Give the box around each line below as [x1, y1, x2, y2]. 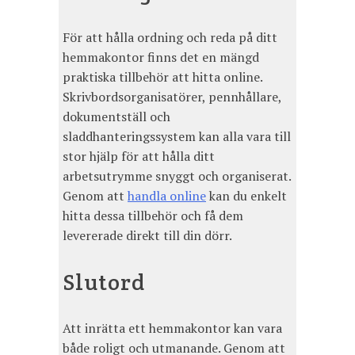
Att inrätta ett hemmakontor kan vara [63, 319, 282, 337]
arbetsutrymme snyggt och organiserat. [63, 167, 291, 185]
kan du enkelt [206, 187, 287, 205]
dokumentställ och [63, 108, 170, 126]
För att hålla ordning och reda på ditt [63, 29, 277, 47]
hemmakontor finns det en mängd [63, 48, 259, 67]
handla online [128, 187, 206, 205]
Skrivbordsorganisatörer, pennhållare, [63, 88, 281, 106]
